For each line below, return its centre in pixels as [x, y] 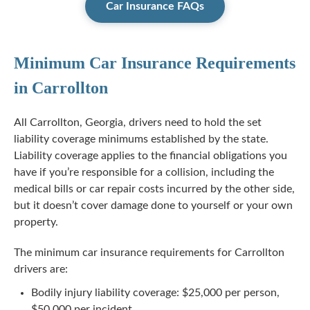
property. [36, 222]
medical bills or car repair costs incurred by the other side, [154, 189]
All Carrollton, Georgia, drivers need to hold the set [138, 122]
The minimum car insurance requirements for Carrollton [149, 253]
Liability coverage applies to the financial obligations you [151, 156]
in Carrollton [61, 88]
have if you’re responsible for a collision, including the [144, 172]
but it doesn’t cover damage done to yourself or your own [153, 206]
